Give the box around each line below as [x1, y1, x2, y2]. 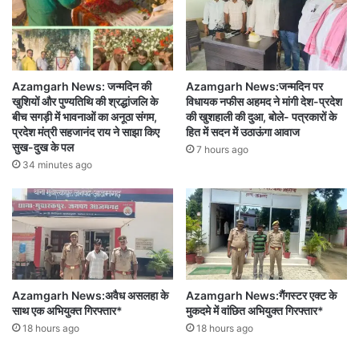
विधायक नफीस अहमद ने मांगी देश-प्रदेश [186, 95, 342, 109]
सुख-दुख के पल [12, 140, 74, 155]
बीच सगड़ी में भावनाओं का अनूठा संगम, [12, 110, 157, 124]
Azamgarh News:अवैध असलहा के [12, 288, 168, 302]
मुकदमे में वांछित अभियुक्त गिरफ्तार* [186, 303, 324, 317]
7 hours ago [196, 143, 248, 156]
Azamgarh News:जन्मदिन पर [186, 79, 323, 94]
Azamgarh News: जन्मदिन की [12, 79, 151, 94]
